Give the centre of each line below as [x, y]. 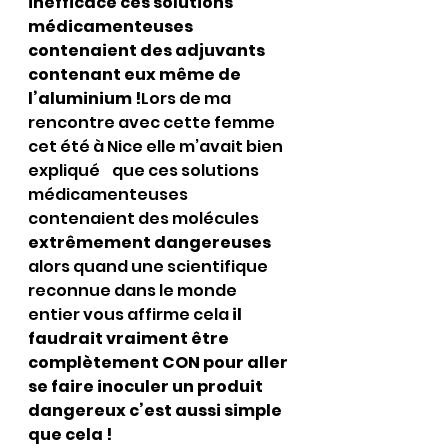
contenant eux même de [136, 74]
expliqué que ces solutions [145, 170]
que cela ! [70, 434]
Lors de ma [187, 98]
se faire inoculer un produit [147, 386]
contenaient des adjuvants [148, 50]
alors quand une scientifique [149, 266]
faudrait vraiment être [130, 338]
